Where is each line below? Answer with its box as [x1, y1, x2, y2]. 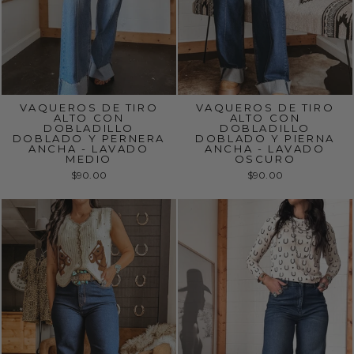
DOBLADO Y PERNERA [12, 132, 166, 145]
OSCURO [234, 153, 296, 165]
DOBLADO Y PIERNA [195, 132, 335, 145]
